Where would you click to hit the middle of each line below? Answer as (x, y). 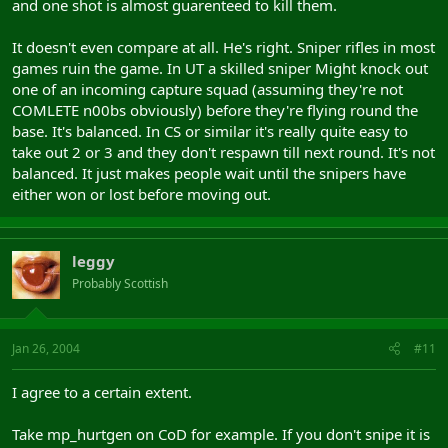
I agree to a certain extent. (102, 392)
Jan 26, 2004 (46, 348)
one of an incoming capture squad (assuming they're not (207, 88)
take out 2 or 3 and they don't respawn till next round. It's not (223, 151)
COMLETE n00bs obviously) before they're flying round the (215, 109)
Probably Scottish (120, 283)
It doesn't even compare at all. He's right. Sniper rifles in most (223, 46)
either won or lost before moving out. (141, 193)
